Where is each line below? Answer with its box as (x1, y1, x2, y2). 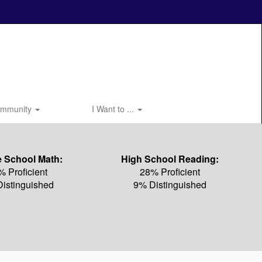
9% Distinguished (133, 178, 206, 191)
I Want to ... (92, 103, 136, 115)
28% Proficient (139, 165, 200, 178)
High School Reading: (120, 152, 219, 166)
